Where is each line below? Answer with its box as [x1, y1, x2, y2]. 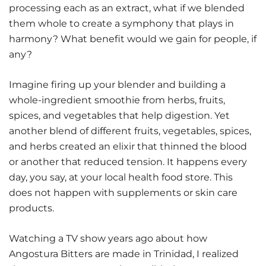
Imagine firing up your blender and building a [9, 79, 226, 91]
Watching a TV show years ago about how [9, 233, 207, 245]
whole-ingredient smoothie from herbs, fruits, [9, 94, 225, 106]
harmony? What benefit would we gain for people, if [9, 33, 256, 45]
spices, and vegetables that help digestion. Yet [9, 110, 230, 122]
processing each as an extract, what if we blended [9, 2, 245, 14]
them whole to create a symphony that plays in [9, 18, 234, 30]
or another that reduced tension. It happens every [9, 156, 247, 168]
